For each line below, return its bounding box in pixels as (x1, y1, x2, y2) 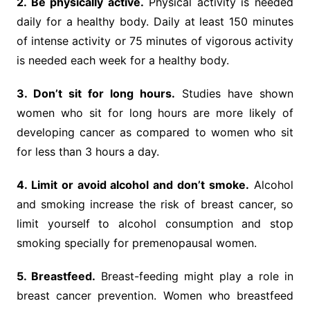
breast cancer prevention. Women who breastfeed (16, 289, 294, 303)
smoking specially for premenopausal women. (16, 236, 257, 250)
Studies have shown (175, 86, 294, 101)
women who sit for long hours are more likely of (16, 106, 294, 120)
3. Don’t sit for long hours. (16, 86, 176, 101)
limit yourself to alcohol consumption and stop (16, 217, 294, 231)
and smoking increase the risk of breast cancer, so (16, 197, 294, 212)
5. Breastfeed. (16, 269, 95, 284)
